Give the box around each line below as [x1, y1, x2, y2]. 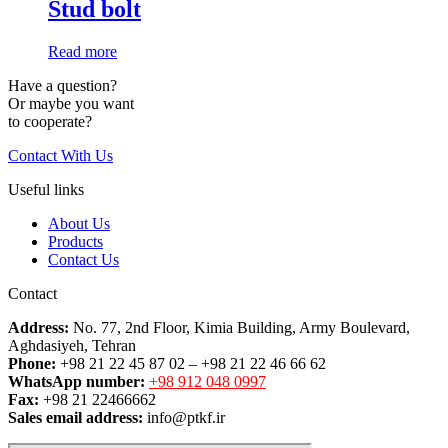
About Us [48, 215, 110, 233]
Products [48, 233, 103, 251]
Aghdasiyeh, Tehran [8, 337, 136, 355]
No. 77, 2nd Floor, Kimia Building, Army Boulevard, [69, 319, 410, 337]
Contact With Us [8, 147, 113, 165]
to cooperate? [8, 113, 92, 131]
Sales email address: [8, 409, 143, 427]
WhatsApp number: [8, 373, 149, 391]
